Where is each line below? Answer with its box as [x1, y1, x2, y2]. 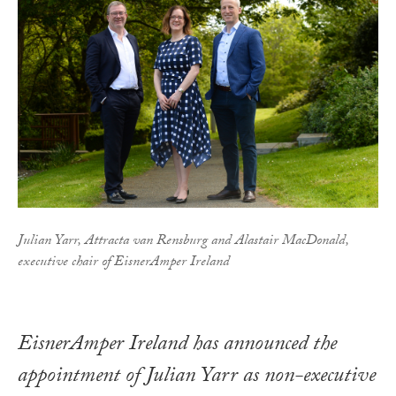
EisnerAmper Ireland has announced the [18, 328, 337, 365]
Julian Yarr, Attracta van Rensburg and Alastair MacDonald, [18, 230, 349, 255]
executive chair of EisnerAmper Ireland [18, 251, 230, 276]
